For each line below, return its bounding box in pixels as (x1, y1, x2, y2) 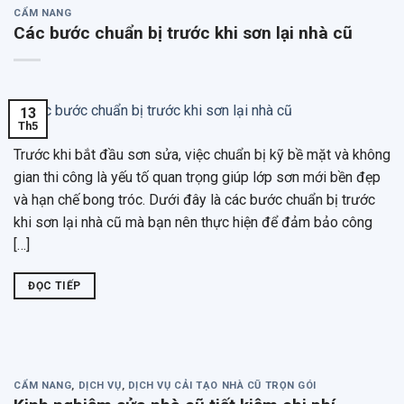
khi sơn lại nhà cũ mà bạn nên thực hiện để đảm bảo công (14, 213, 372, 231)
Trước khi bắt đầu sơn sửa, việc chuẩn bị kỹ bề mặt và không (14, 145, 390, 163)
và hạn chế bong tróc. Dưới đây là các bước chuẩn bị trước (14, 190, 375, 208)
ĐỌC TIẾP (28, 279, 81, 292)
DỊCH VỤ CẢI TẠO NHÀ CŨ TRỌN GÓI (127, 379, 317, 391)
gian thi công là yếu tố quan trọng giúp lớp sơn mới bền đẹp (14, 168, 381, 186)
